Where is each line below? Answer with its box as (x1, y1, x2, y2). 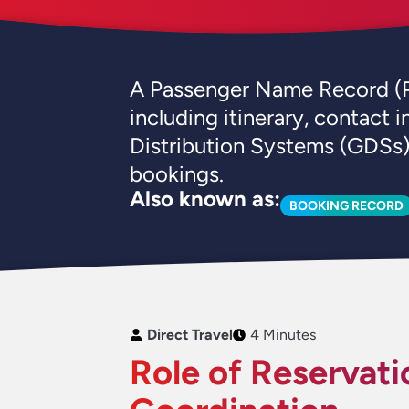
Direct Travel (147, 326, 233, 343)
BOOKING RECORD (289, 198, 404, 214)
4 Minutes (250, 326, 316, 343)
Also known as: (130, 185, 280, 212)
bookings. (130, 161, 224, 187)
